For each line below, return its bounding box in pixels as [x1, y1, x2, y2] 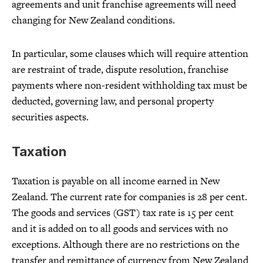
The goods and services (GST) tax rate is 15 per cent [12, 205, 234, 220]
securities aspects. [12, 110, 89, 124]
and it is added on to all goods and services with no [12, 221, 228, 236]
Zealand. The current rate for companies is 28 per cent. [12, 190, 247, 204]
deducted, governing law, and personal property [12, 94, 214, 109]
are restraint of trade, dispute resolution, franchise [12, 62, 228, 77]
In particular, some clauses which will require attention [12, 46, 248, 61]
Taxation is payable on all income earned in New [12, 174, 220, 188]
